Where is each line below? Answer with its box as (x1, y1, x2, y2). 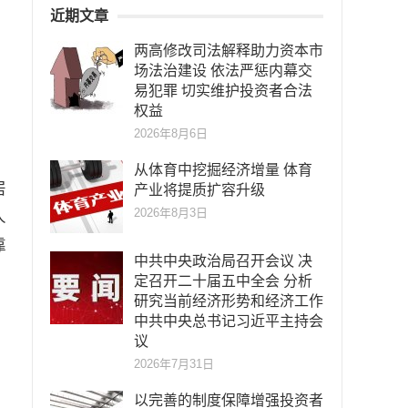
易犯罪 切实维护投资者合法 (134, 83, 312, 98)
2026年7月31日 (134, 357, 214, 371)
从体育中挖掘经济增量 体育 (134, 162, 312, 178)
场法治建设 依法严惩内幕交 (134, 63, 312, 78)
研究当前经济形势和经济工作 (134, 293, 323, 309)
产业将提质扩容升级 (134, 182, 265, 198)
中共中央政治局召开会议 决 (134, 253, 312, 269)
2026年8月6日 (134, 127, 208, 140)
